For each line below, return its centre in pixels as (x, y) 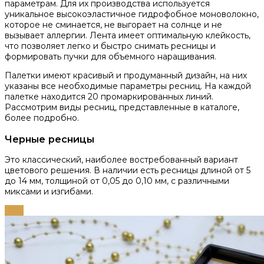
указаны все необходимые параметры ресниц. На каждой (128, 86)
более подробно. (42, 118)
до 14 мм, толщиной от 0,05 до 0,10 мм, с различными (117, 181)
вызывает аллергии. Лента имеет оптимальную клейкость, (128, 36)
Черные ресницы (49, 139)
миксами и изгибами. (49, 191)
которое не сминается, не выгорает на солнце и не (113, 25)
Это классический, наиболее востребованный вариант (121, 159)
